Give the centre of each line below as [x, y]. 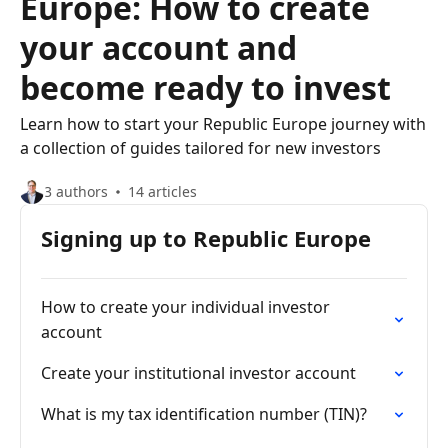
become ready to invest [205, 87]
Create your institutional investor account [198, 373]
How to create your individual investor [185, 307]
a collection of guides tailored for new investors [200, 148]
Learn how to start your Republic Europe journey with [223, 124]
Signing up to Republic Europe [206, 238]
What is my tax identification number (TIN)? [204, 414]
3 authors [76, 191]
